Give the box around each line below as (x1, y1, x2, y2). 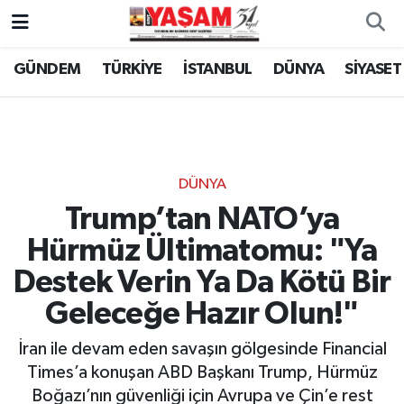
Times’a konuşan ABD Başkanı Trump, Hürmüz (26, 363, 378, 382)
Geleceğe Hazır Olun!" (45, 298, 359, 330)
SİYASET (344, 61, 402, 78)
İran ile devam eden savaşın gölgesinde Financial (17, 340, 387, 359)
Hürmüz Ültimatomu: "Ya (26, 234, 378, 267)
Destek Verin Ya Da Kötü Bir (13, 266, 391, 298)
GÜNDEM (14, 61, 81, 78)
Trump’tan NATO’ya (64, 203, 340, 235)
